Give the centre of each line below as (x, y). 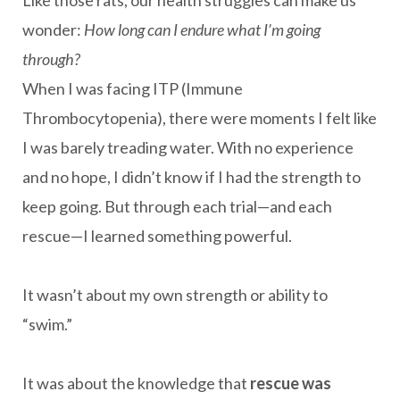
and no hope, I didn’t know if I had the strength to (192, 177)
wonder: (53, 29)
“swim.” (47, 324)
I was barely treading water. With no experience (188, 147)
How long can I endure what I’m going (202, 29)
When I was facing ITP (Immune (133, 88)
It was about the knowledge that (136, 383)
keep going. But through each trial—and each (177, 206)
